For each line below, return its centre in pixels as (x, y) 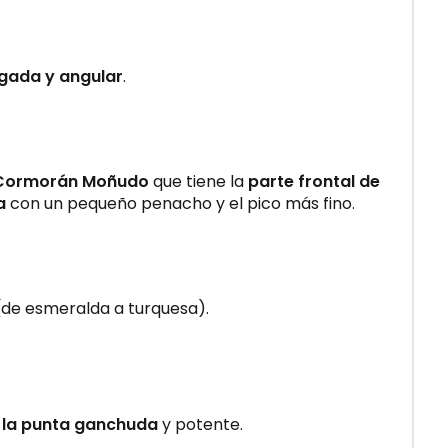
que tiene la (198, 181)
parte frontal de (314, 181)
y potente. (200, 424)
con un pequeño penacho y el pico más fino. (180, 203)
